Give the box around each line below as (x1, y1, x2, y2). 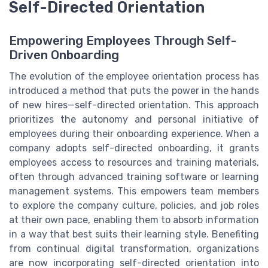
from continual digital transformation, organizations (9, 242, 259, 254)
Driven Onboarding (9, 47, 119, 62)
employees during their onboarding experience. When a (9, 127, 259, 139)
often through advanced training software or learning (9, 170, 259, 182)
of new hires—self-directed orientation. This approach (9, 99, 259, 111)
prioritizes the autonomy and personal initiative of (9, 113, 259, 125)
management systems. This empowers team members (9, 185, 259, 197)
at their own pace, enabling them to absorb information (9, 214, 259, 226)
